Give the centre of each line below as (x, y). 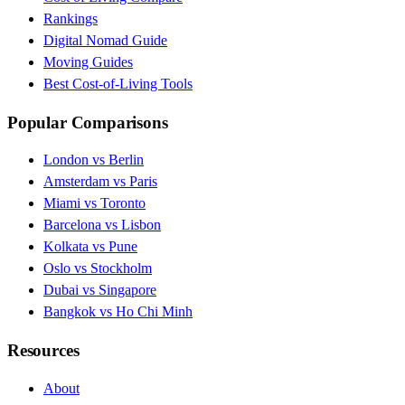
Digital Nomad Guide (105, 40)
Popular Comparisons (88, 122)
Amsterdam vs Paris (100, 182)
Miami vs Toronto (94, 203)
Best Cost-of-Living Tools (118, 83)
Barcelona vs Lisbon (102, 225)
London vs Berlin (94, 160)
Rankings (71, 18)
